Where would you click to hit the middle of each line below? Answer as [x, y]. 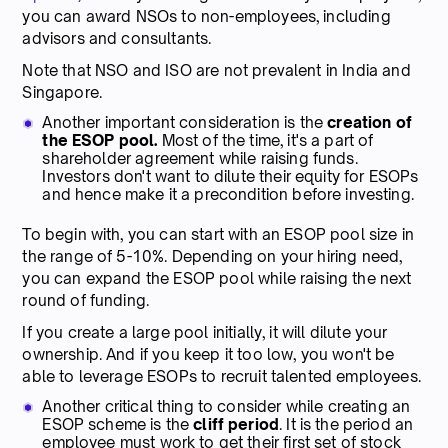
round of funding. [86, 300]
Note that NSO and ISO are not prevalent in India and [216, 70]
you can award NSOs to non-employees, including [206, 16]
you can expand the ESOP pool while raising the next [217, 278]
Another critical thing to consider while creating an [226, 406]
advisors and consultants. [117, 38]
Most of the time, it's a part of [265, 140]
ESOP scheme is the [118, 424]
